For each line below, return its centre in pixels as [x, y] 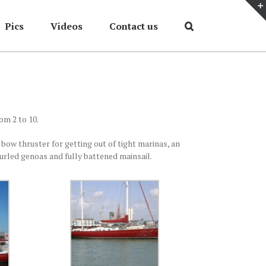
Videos [66, 26]
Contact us [134, 26]
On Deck [183, 60]
